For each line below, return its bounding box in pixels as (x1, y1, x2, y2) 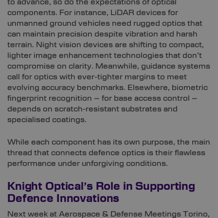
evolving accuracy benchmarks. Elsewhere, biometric (7, 84, 208, 92)
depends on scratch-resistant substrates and (7, 105, 178, 113)
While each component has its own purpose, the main (7, 138, 210, 146)
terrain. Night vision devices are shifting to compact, (7, 41, 204, 49)
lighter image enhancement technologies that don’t (7, 52, 202, 60)
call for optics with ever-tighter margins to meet (7, 73, 187, 81)
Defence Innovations (7, 194, 120, 204)
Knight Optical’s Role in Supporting (7, 182, 195, 192)
